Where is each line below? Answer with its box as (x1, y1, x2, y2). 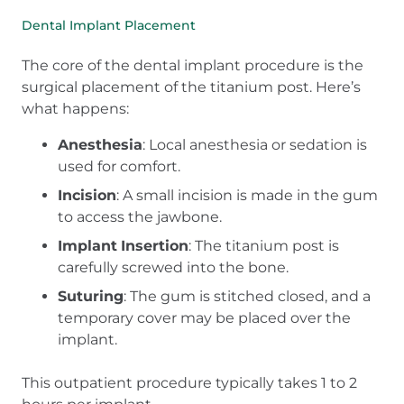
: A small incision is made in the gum (116, 187, 378, 205)
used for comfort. (58, 158, 180, 176)
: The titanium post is (188, 237, 339, 255)
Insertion (121, 237, 188, 255)
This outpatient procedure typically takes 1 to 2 (22, 374, 357, 392)
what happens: (22, 100, 129, 118)
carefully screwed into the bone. (58, 259, 289, 277)
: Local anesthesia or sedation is (142, 136, 367, 154)
